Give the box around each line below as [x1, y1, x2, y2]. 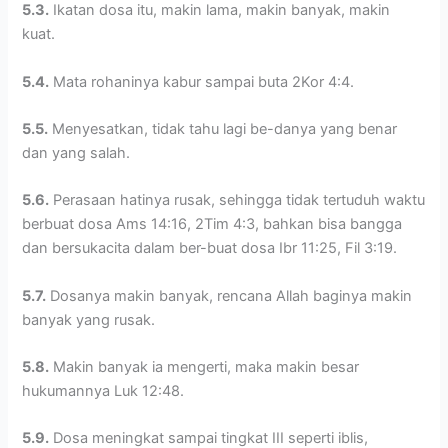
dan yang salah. [22, 143, 131, 162]
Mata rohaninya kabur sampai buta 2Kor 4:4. [49, 72, 363, 91]
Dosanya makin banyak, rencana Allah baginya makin [46, 286, 413, 305]
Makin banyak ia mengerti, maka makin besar [49, 357, 360, 376]
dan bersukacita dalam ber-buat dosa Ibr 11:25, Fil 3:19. [22, 239, 398, 258]
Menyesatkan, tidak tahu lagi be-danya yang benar [48, 119, 398, 138]
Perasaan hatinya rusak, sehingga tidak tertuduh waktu [49, 191, 426, 210]
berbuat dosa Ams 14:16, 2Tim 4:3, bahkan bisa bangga [22, 215, 403, 234]
